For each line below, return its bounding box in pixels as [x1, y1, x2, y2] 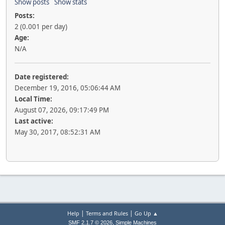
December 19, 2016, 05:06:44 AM [15, 83, 121, 92]
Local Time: [15, 94, 52, 103]
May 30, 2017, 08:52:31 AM [15, 128, 100, 137]
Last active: [15, 117, 53, 126]
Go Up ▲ [134, 209, 158, 217]
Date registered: [15, 72, 69, 81]
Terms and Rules [85, 209, 128, 217]
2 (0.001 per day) [15, 22, 67, 31]
